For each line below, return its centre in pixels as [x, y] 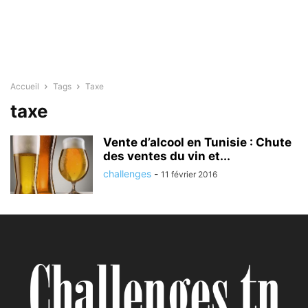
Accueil [25, 86]
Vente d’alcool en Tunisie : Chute [197, 142]
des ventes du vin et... [167, 156]
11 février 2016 [189, 174]
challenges [127, 174]
